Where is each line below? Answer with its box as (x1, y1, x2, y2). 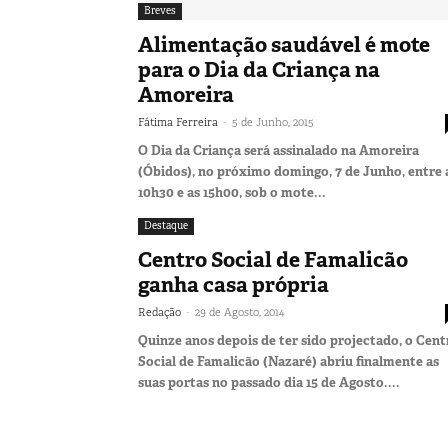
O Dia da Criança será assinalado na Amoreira (138, 141, 419, 159)
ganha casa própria (138, 270, 329, 299)
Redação (138, 304, 181, 319)
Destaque (144, 218, 188, 232)
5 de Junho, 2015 (232, 114, 314, 129)
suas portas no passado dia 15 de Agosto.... (138, 373, 400, 391)
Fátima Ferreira (138, 114, 218, 129)
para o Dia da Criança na (138, 55, 380, 84)
